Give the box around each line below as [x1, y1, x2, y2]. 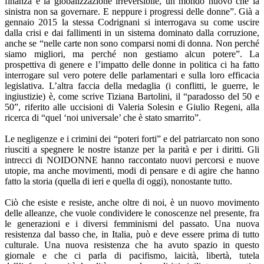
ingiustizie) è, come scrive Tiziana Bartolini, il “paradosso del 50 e [5, 91, 259, 102]
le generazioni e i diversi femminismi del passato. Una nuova [5, 219, 259, 229]
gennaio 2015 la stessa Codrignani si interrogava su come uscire [5, 17, 259, 28]
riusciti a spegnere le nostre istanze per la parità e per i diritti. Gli [5, 144, 259, 155]
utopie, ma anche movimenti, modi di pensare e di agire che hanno [5, 166, 259, 176]
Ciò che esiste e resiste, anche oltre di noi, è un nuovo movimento [5, 197, 259, 208]
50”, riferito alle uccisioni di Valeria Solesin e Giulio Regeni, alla [5, 102, 259, 113]
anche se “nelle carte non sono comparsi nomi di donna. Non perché [5, 38, 259, 49]
